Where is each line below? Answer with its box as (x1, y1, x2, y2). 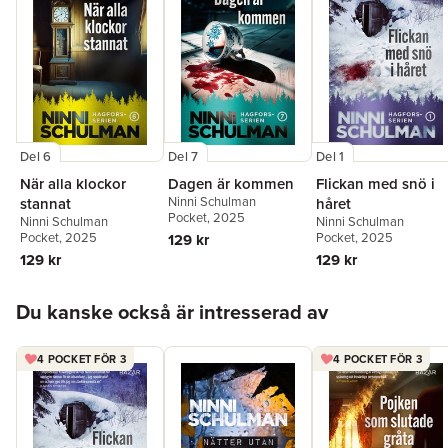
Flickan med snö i (316, 173, 435, 195)
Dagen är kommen (168, 173, 294, 195)
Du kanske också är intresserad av (16, 297, 328, 328)
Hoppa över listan (15, 286, 136, 308)
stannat (20, 193, 71, 215)
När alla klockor (20, 173, 126, 195)
